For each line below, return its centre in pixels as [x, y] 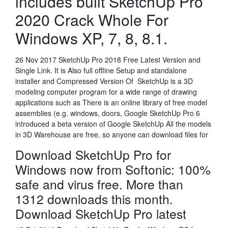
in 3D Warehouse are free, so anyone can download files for [113, 134]
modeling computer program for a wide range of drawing [106, 92]
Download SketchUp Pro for [93, 154]
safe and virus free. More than [99, 184]
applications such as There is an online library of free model [111, 102]
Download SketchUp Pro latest [103, 213]
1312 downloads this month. [94, 199]
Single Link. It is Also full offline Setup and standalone [101, 70]
